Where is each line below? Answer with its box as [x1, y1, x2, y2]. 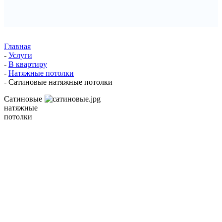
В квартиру [8, 60, 47, 69]
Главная [4, 42, 31, 51]
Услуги [8, 51, 32, 60]
